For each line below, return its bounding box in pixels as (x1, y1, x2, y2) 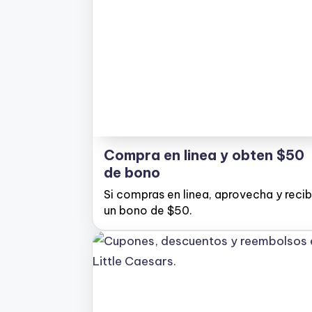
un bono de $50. (104, 203, 192, 217)
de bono (104, 164, 160, 181)
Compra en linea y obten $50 (104, 146, 304, 164)
